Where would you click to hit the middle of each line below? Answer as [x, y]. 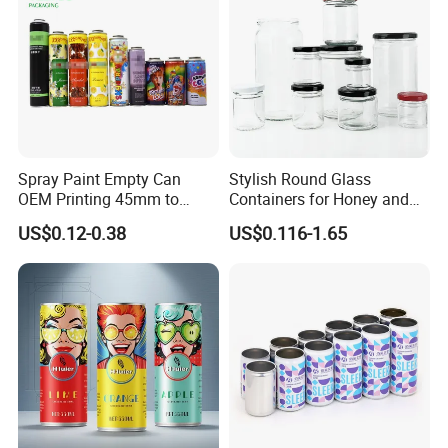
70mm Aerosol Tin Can [99, 219]
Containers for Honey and [318, 199]
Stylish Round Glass [299, 179]
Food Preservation [292, 219]
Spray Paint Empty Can [100, 179]
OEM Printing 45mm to [99, 199]
